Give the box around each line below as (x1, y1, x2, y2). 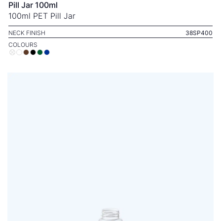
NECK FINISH (8, 29, 45, 37)
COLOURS (8, 41, 37, 48)
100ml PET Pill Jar (8, 11, 75, 21)
